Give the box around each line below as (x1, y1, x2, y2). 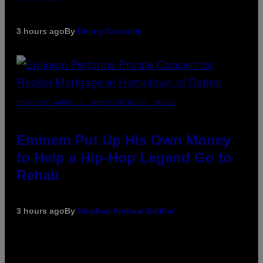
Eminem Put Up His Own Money (16, 131, 231, 148)
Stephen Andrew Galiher (77, 205, 174, 215)
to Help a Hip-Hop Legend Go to (16, 149, 232, 166)
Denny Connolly (77, 26, 142, 36)
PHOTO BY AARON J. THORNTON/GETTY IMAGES (16, 97, 177, 106)
